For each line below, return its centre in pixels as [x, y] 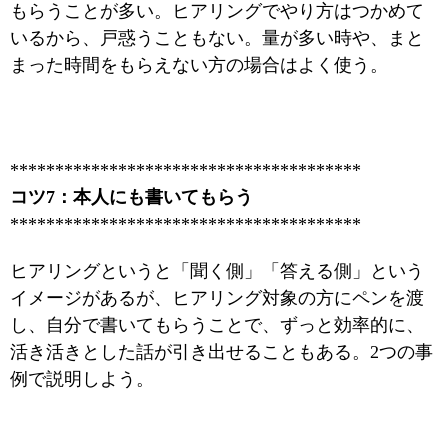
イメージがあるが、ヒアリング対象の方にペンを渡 [217, 298]
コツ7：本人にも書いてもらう [131, 197]
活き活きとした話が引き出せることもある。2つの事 [221, 352]
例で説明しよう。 [82, 379]
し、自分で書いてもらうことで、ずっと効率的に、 [217, 325]
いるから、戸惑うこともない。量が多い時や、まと [217, 38]
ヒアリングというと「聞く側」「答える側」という [217, 271]
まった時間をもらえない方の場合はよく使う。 [199, 65]
